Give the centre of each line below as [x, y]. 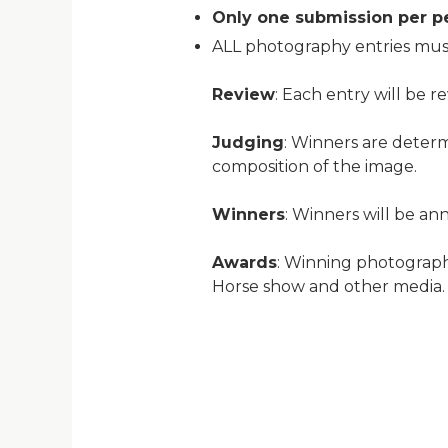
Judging [248, 143]
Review [243, 95]
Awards [244, 263]
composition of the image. [314, 167]
